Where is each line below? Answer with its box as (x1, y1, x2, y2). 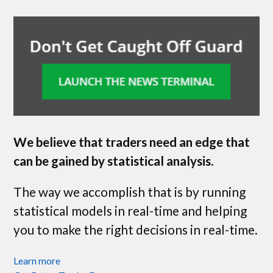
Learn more (13, 255, 61, 267)
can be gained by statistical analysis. (13, 152, 214, 168)
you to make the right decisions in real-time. (13, 222, 258, 238)
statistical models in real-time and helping (13, 203, 247, 219)
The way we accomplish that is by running (13, 184, 246, 200)
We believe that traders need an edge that (13, 133, 250, 149)
